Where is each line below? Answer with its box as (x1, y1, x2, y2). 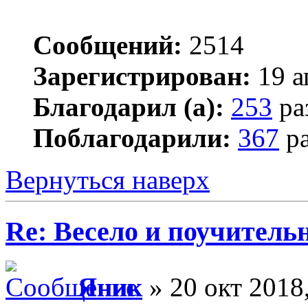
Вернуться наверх (5, 165, 210, 195)
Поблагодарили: (33, 123, 231, 153)
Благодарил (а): (33, 92, 224, 122)
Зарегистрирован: (33, 61, 251, 91)
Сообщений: (33, 30, 182, 60)
